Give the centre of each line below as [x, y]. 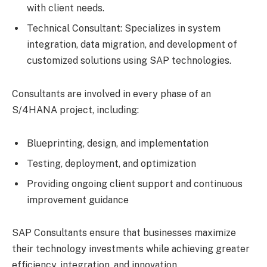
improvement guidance [78, 200]
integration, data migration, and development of [132, 45]
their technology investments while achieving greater [131, 249]
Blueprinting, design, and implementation [118, 143]
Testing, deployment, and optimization [111, 163]
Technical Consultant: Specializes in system [124, 29]
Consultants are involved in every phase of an [111, 94]
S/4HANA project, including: [75, 110]
